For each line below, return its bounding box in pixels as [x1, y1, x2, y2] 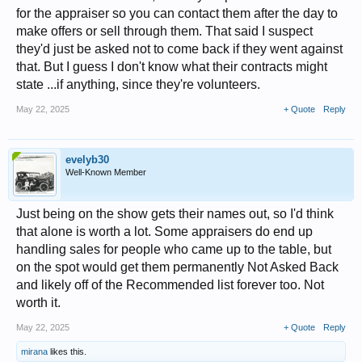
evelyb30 [65, 154, 109, 166]
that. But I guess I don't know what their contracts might [16, 60, 327, 74]
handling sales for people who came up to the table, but [16, 242, 331, 256]
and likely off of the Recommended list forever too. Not [16, 278, 324, 292]
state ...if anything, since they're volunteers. [16, 78, 260, 91]
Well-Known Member [65, 167, 146, 177]
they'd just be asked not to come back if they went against [16, 42, 343, 56]
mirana [21, 347, 48, 356]
